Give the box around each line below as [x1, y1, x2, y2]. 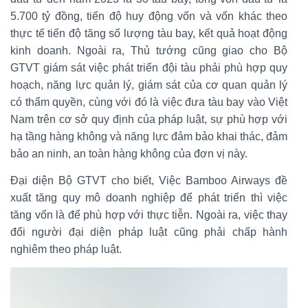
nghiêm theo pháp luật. [10, 243, 122, 255]
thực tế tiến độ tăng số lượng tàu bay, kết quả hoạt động [10, 27, 287, 39]
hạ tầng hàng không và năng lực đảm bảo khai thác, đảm [10, 130, 287, 142]
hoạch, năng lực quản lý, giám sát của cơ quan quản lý [10, 78, 287, 91]
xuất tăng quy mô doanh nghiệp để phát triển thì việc [10, 191, 287, 203]
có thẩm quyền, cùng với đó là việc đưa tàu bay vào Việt [10, 96, 287, 108]
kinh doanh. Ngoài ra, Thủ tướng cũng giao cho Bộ [10, 44, 287, 56]
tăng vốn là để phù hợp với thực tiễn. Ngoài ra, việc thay [10, 208, 287, 221]
